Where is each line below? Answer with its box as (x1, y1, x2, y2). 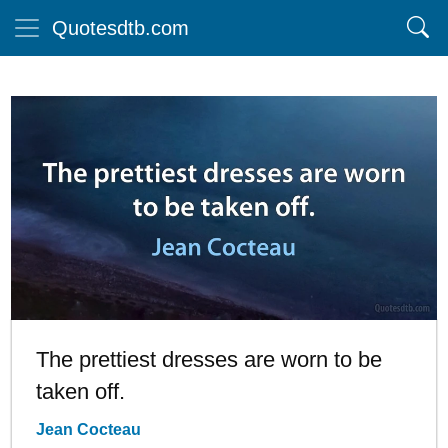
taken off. (36, 378, 125, 404)
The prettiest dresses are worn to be (36, 346, 382, 372)
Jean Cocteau (36, 420, 141, 438)
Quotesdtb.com (52, 17, 189, 39)
